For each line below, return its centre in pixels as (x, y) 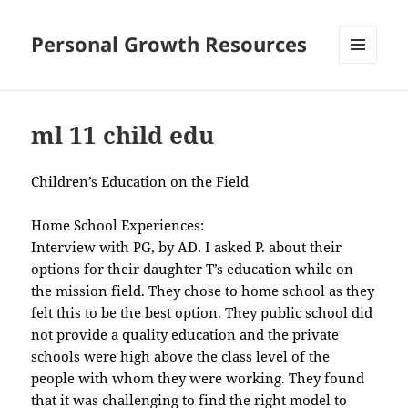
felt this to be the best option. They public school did (202, 313)
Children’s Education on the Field (140, 182)
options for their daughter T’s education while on (193, 269)
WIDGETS (365, 102)
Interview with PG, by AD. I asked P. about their (187, 247)
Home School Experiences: (118, 225)
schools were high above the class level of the (181, 357)
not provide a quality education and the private (185, 335)
